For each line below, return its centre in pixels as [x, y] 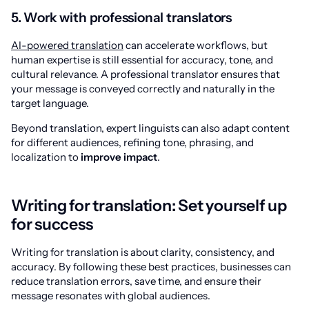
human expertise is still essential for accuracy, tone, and [142, 60]
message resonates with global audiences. [111, 296]
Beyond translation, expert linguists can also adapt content [150, 128]
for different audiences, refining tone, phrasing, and [132, 142]
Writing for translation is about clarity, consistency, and [143, 252]
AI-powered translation [67, 45]
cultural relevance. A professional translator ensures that [146, 74]
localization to [46, 157]
